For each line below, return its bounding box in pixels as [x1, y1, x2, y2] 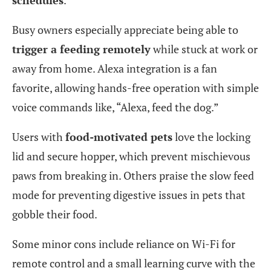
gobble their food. [12, 206, 97, 221]
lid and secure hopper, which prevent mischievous [12, 148, 250, 163]
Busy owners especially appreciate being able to [12, 22, 238, 37]
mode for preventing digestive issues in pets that [12, 187, 246, 202]
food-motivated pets [65, 129, 172, 144]
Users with [12, 129, 65, 144]
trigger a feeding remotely [12, 41, 151, 56]
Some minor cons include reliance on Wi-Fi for [12, 236, 235, 251]
